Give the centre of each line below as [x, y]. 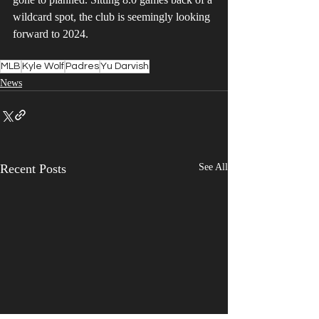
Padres [82, 67]
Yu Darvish [125, 67]
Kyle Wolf [43, 67]
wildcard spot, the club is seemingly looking [113, 17]
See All [213, 167]
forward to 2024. [52, 34]
